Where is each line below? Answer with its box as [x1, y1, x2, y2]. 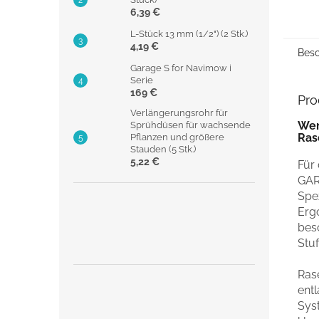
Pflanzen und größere [130, 131, 224, 142]
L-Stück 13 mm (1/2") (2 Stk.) [130, 28, 248, 39]
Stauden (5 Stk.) [130, 143, 196, 155]
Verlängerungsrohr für [130, 107, 228, 118]
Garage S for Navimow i [130, 62, 231, 73]
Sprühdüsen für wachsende [130, 119, 251, 130]
